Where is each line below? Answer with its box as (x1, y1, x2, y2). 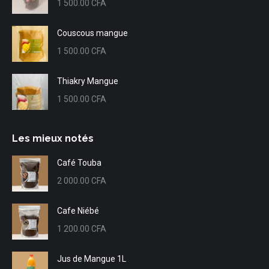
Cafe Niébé (57, 206, 99, 216)
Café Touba (57, 158, 101, 168)
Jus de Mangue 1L (57, 254, 126, 264)
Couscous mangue (57, 28, 128, 38)
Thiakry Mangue (57, 76, 118, 86)
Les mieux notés (12, 133, 94, 145)
